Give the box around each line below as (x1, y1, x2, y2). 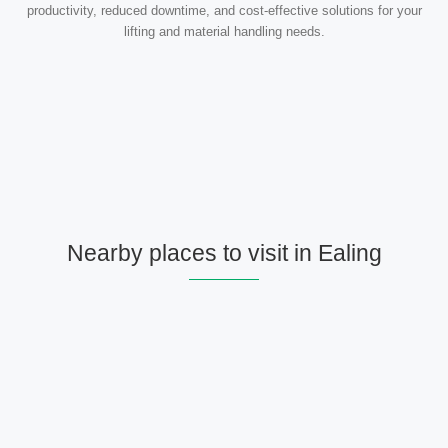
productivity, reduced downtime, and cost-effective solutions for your (26, 3, 422, 19)
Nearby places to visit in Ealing (66, 240, 382, 267)
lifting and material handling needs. (123, 24, 325, 40)
